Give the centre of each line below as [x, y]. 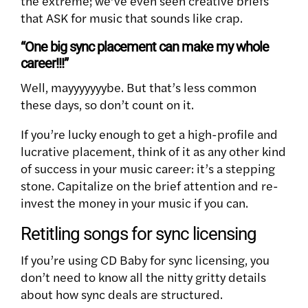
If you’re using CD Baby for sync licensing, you [145, 259]
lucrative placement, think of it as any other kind [153, 151]
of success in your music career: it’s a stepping [148, 168]
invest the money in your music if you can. [134, 202]
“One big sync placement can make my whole [145, 46]
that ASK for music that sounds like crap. [132, 17]
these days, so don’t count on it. [109, 104]
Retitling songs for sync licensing [139, 233]
